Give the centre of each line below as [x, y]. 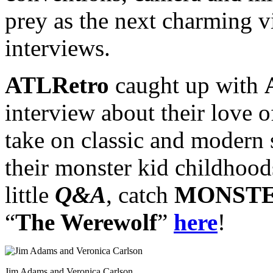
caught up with [187, 85]
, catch [140, 194]
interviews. [58, 48]
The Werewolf [86, 222]
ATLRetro [57, 85]
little [30, 194]
